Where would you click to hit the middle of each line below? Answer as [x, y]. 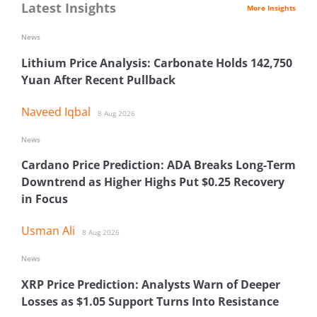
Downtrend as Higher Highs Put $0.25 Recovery [153, 182]
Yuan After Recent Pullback [98, 80]
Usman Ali [48, 231]
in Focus [45, 199]
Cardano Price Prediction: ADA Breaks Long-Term [158, 165]
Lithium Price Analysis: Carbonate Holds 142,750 [157, 63]
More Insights [271, 8]
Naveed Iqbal [56, 111]
